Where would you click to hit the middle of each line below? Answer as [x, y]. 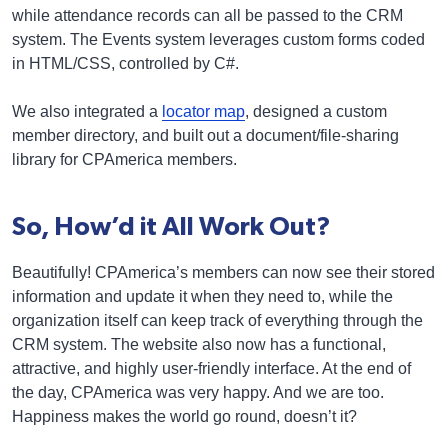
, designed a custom [316, 111]
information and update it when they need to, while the [202, 296]
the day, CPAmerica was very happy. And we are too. [198, 392]
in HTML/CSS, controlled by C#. [125, 63]
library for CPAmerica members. [124, 159]
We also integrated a [87, 111]
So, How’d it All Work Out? [171, 227]
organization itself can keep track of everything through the [217, 320]
